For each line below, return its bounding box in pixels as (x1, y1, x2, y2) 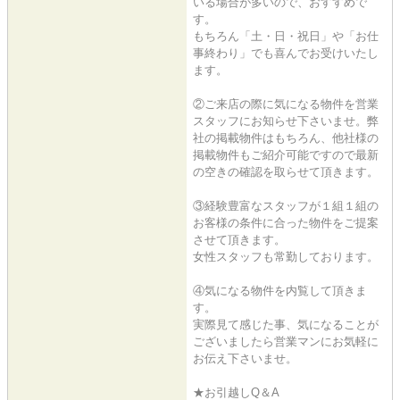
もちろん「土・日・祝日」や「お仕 (193, 29, 379, 44)
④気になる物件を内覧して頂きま (193, 284, 367, 298)
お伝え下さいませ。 (193, 352, 297, 366)
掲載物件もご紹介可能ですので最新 (193, 148, 379, 162)
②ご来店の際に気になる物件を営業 (193, 97, 379, 112)
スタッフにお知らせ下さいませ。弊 (193, 114, 379, 129)
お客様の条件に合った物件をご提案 (193, 216, 379, 230)
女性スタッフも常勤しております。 (193, 250, 379, 264)
